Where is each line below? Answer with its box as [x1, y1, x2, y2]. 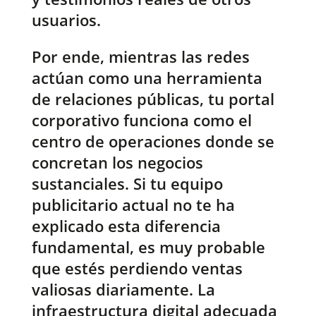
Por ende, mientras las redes [31, 46, 250, 68]
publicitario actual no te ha [31, 194, 235, 216]
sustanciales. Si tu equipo [31, 173, 223, 195]
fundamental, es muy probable [31, 236, 265, 258]
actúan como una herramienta [31, 67, 262, 89]
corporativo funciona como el [31, 109, 252, 131]
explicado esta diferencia [31, 215, 221, 237]
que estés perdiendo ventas [31, 257, 243, 279]
